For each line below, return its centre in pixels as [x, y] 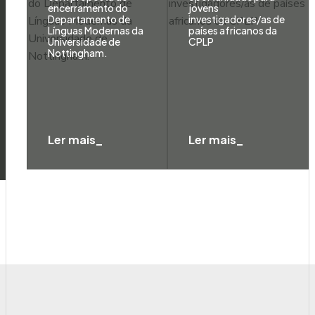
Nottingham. [78, 53]
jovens [204, 8]
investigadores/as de [237, 19]
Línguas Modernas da [96, 30]
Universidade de [84, 41]
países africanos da [233, 30]
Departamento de [89, 19]
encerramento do [88, 8]
